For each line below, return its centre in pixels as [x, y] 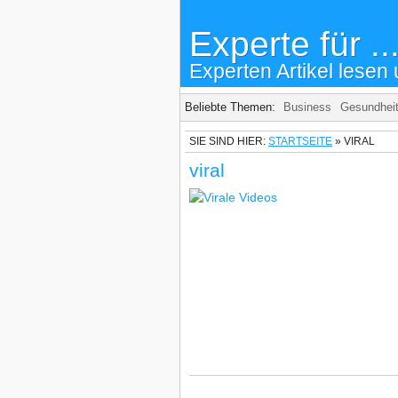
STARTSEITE [300, 141]
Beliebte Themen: [232, 107]
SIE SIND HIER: [227, 141]
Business [307, 107]
